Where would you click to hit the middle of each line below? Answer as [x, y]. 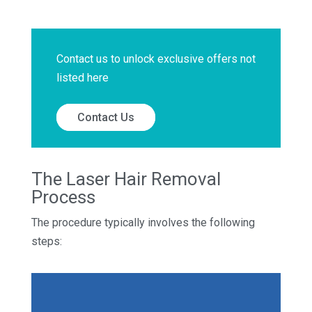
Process [63, 197]
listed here [82, 77]
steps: [46, 241]
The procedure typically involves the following [143, 222]
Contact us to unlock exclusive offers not [156, 58]
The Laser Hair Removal [126, 179]
